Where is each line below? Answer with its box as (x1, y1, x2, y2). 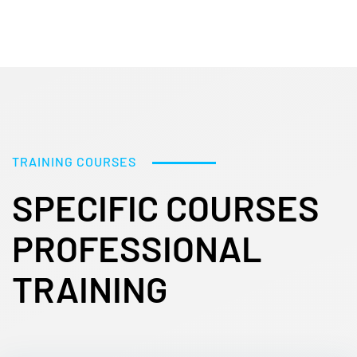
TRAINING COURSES (12, 154, 136, 169)
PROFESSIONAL (12, 226, 262, 269)
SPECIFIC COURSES (12, 186, 320, 229)
